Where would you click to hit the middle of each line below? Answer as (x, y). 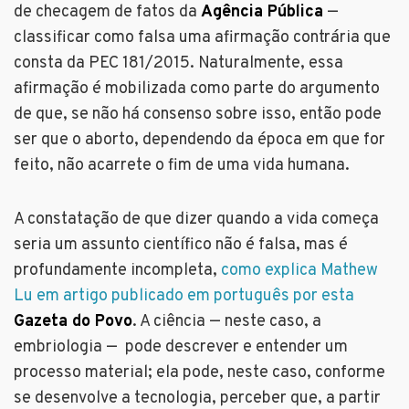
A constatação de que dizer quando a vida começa (196, 220)
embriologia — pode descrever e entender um (181, 348)
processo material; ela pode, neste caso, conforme (199, 373)
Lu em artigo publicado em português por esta (184, 297)
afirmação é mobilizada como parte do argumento (197, 89)
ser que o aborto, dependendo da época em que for (199, 141)
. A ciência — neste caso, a (227, 322)
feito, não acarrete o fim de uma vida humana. (182, 166)
